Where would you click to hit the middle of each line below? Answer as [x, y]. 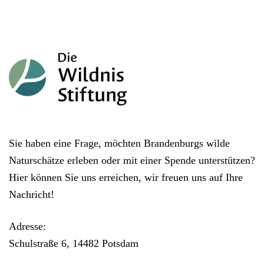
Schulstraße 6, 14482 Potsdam [74, 244]
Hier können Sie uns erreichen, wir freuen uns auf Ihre [126, 178]
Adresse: [27, 227]
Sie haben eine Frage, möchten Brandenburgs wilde [119, 143]
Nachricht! [32, 195]
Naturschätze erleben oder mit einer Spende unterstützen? [132, 161]
